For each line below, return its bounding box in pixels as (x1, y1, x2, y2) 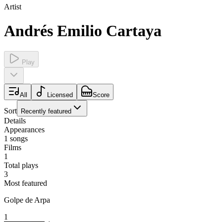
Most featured (4, 178, 47, 187)
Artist (4, 2, 21, 11)
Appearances (4, 125, 45, 134)
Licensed (47, 91, 73, 99)
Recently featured (21, 107, 71, 115)
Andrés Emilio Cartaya (4, 22, 162, 40)
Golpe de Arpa (4, 195, 50, 204)
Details (4, 116, 26, 125)
